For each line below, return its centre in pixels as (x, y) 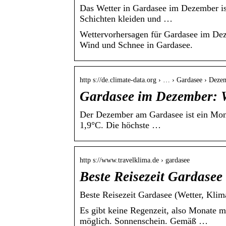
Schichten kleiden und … (126, 19)
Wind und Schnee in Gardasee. (136, 45)
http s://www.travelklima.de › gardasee (135, 160)
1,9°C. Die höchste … (120, 125)
